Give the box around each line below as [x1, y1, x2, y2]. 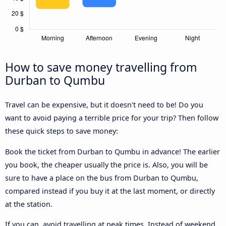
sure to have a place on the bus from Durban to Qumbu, [5, 173, 198, 183]
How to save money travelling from [5, 59, 197, 76]
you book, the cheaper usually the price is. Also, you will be [5, 159, 208, 169]
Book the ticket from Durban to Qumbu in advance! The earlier [5, 146, 220, 156]
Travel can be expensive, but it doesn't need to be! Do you [5, 100, 203, 110]
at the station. [5, 199, 52, 209]
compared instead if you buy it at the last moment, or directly [5, 186, 215, 196]
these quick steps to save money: [5, 126, 118, 136]
